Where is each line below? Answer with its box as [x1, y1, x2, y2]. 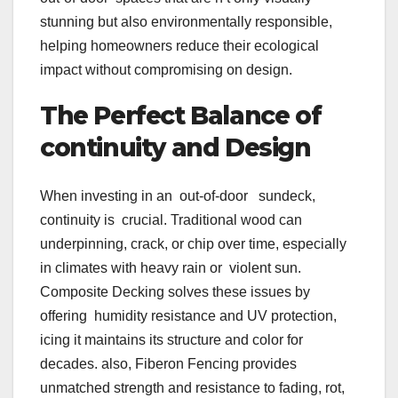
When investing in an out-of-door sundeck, [40, 187, 319, 203]
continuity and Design [40, 132, 317, 163]
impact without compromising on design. [40, 62, 296, 78]
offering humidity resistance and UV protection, [40, 307, 340, 323]
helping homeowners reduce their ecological [40, 38, 319, 54]
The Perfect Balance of [40, 100, 322, 131]
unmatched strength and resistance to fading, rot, [40, 379, 345, 395]
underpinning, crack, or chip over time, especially [40, 235, 346, 251]
